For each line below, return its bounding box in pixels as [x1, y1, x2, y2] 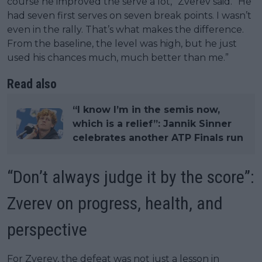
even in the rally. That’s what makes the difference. [7, 23, 244, 35]
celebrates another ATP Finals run [73, 132, 243, 143]
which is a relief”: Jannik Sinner [73, 118, 232, 129]
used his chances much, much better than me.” [7, 51, 229, 63]
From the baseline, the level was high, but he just [7, 37, 237, 49]
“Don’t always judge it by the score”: [7, 166, 254, 187]
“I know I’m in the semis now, [73, 104, 220, 115]
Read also [7, 76, 57, 91]
